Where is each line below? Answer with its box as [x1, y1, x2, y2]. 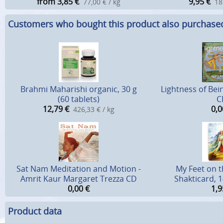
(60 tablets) [58, 94, 100, 105]
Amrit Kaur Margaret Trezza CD [20, 173, 137, 185]
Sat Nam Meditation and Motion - [16, 163, 141, 175]
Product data [8, 205, 62, 217]
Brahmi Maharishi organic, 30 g [20, 84, 137, 95]
